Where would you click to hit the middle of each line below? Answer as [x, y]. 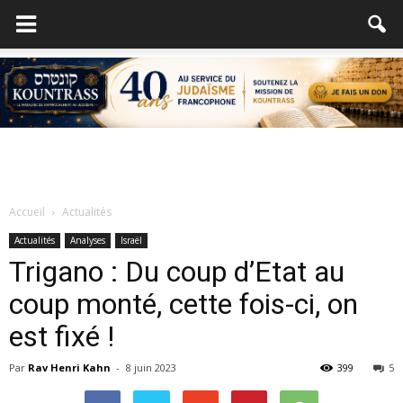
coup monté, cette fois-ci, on [184, 304]
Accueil [27, 212]
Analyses [88, 240]
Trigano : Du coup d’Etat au [177, 272]
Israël [131, 240]
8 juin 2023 [151, 367]
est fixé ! [62, 336]
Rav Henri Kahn [69, 367]
